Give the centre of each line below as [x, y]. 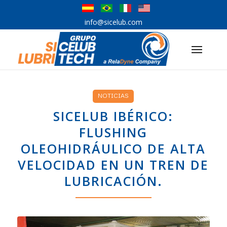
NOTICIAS [113, 96]
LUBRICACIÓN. [113, 181]
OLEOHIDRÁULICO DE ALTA [113, 148]
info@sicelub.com [113, 22]
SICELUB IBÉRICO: [113, 116]
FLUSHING [113, 132]
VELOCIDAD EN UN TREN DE [113, 165]
